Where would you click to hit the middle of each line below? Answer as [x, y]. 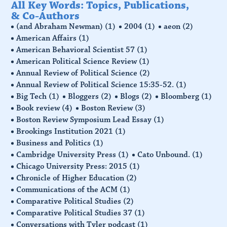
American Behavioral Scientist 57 [77, 49]
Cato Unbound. [165, 154]
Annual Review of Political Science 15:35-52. [96, 84]
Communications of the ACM [68, 189]
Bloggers [85, 96]
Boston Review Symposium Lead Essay [85, 119]
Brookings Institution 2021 [66, 131]
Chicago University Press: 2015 [73, 166]
